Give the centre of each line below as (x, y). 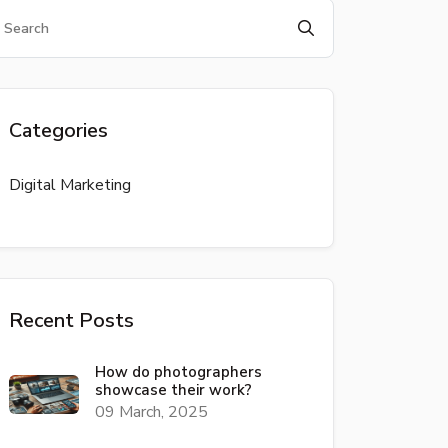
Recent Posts (71, 320)
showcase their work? (173, 390)
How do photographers (178, 372)
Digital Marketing (70, 185)
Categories (58, 130)
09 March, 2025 (151, 412)
